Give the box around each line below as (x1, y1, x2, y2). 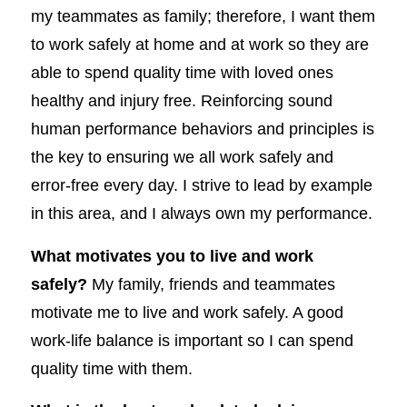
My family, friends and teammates (86, 273, 335, 293)
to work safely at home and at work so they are (30, 34, 369, 54)
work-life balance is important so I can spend (30, 330, 353, 350)
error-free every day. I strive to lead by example (30, 174, 372, 194)
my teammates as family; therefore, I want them (30, 5, 375, 25)
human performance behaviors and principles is (30, 118, 374, 138)
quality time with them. (30, 358, 193, 378)
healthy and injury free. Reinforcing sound (30, 90, 333, 110)
